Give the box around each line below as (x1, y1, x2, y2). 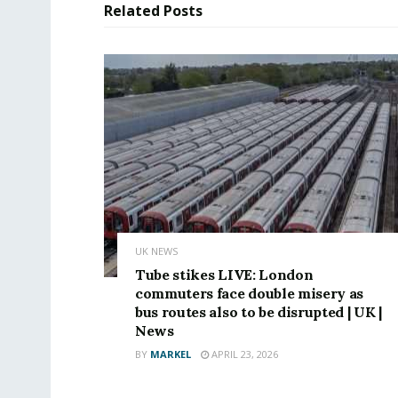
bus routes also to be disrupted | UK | (135, 302, 382, 321)
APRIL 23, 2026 (209, 346, 278, 361)
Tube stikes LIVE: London (135, 265, 314, 283)
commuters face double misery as (135, 283, 364, 302)
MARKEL (150, 346, 191, 361)
